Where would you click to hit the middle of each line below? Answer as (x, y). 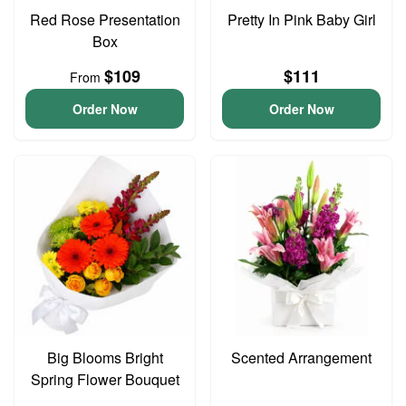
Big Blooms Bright (105, 358)
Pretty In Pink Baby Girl (301, 19)
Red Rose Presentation (105, 19)
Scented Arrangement (301, 358)
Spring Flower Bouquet (105, 379)
